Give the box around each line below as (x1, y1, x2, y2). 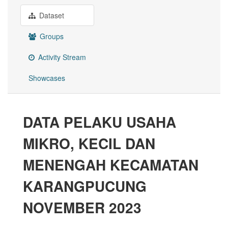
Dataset (37, 10, 64, 21)
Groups (38, 31, 64, 42)
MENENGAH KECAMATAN (23, 154, 198, 176)
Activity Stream (36, 52, 86, 63)
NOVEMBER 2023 (23, 197, 141, 218)
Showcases (28, 73, 65, 83)
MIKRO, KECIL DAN (23, 133, 155, 154)
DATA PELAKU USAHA (23, 111, 176, 133)
